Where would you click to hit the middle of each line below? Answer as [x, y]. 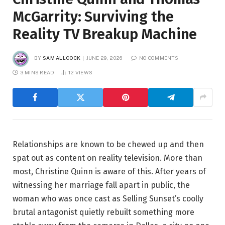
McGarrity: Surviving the [93, 17]
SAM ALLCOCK [62, 58]
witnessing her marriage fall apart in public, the [101, 185]
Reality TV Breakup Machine [105, 34]
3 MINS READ [37, 72]
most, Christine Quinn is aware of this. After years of [109, 171]
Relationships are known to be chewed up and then [108, 144]
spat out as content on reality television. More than [107, 158]
